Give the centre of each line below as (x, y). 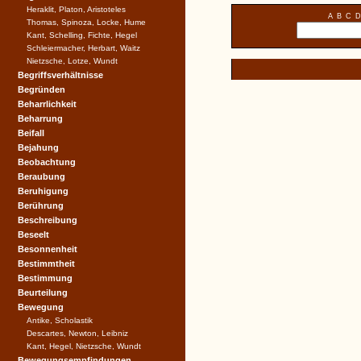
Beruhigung (43, 191)
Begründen (41, 89)
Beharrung (40, 118)
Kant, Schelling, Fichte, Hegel (82, 35)
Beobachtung (47, 162)
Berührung (41, 205)
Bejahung (38, 147)
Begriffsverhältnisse (60, 75)
